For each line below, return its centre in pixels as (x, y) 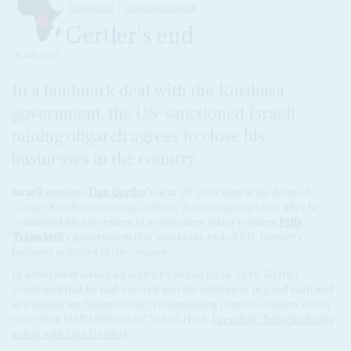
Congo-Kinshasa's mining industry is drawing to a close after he (165, 207)
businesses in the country (104, 158)
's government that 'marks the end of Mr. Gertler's (183, 237)
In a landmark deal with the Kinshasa (148, 90)
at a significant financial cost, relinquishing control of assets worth (170, 304)
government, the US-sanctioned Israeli (153, 113)
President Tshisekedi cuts (272, 319)
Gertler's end (129, 36)
